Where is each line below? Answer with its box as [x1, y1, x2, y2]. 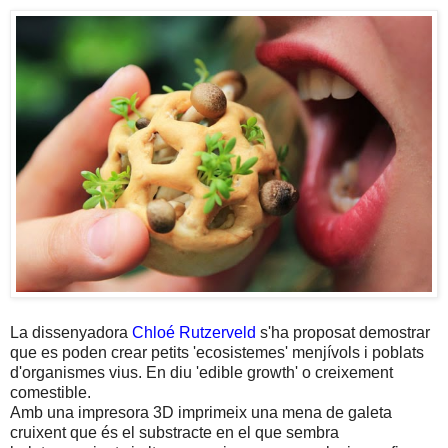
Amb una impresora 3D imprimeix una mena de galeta [10, 404, 392, 422]
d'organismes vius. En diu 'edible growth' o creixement [10, 364, 393, 382]
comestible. [10, 384, 91, 402]
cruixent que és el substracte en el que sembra [10, 424, 339, 442]
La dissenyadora [10, 324, 132, 342]
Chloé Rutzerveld [132, 324, 256, 342]
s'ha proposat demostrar [256, 324, 430, 342]
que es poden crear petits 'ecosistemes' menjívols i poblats [10, 344, 424, 362]
